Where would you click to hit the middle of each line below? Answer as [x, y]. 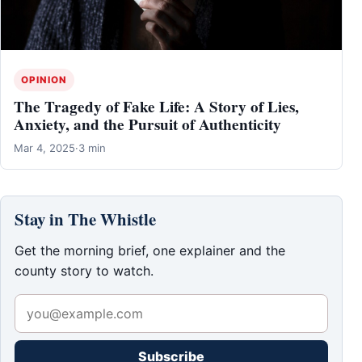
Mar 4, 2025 [44, 147]
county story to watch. [84, 270]
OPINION [44, 80]
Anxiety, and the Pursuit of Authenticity [147, 124]
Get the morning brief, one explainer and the [150, 250]
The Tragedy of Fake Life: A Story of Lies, [156, 106]
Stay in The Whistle [85, 219]
